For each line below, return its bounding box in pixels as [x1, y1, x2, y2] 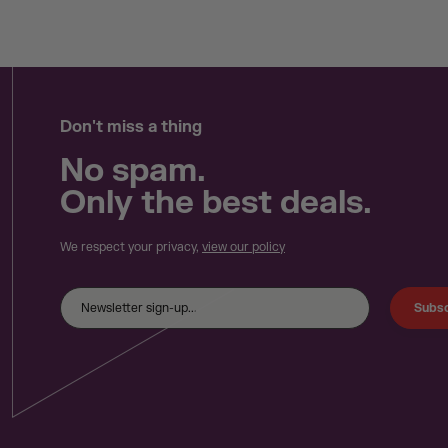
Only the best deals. [60, 182, 372, 223]
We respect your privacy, [60, 239, 202, 255]
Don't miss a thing [60, 117, 202, 137]
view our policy [202, 239, 285, 255]
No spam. [60, 150, 206, 191]
